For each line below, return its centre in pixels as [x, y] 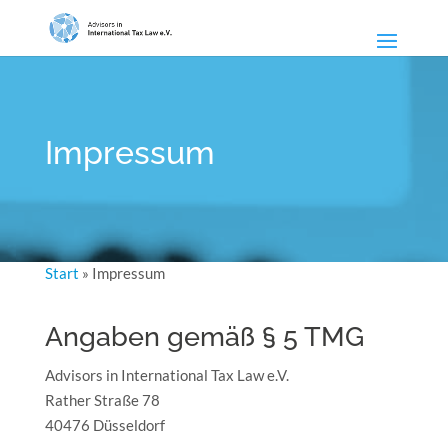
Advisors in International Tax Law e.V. [166, 375]
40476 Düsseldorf [104, 425]
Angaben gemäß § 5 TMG [204, 336]
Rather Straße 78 [102, 400]
